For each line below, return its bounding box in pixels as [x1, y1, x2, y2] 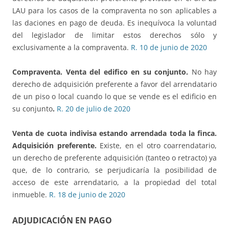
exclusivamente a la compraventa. [12, 42, 131, 53]
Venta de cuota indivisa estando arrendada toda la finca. [12, 128, 217, 139]
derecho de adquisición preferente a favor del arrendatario [12, 79, 217, 89]
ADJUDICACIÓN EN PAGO [12, 215, 112, 226]
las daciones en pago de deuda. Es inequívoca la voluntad [12, 18, 217, 28]
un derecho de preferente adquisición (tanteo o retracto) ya [12, 153, 217, 163]
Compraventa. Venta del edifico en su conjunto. [12, 67, 188, 77]
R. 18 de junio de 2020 [49, 190, 125, 200]
